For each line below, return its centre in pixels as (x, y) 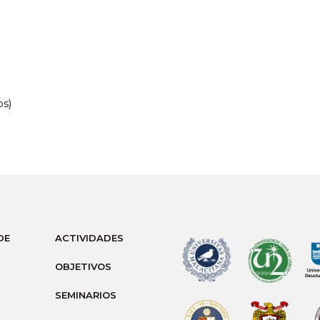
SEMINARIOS (85, 295)
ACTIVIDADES (89, 237)
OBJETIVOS (83, 266)
